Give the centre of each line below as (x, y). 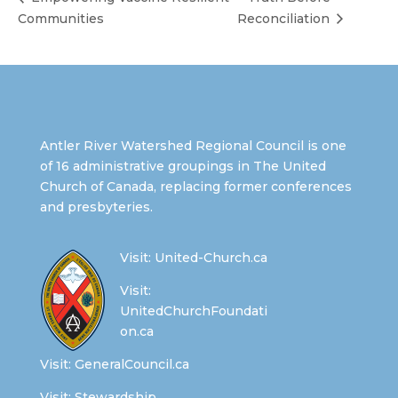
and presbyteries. (96, 207)
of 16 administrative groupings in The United (183, 167)
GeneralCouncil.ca (131, 365)
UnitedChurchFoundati (193, 311)
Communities (61, 19)
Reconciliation (286, 19)
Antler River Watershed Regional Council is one (193, 146)
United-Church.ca (211, 258)
